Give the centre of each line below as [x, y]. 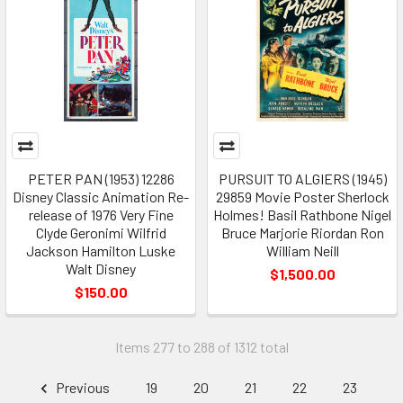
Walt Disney [101, 269]
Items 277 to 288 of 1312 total [201, 347]
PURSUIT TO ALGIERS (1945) [302, 179]
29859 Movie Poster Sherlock [302, 197]
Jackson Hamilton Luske [101, 251]
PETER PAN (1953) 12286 [101, 179]
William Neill [302, 251]
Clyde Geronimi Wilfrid [101, 233]
